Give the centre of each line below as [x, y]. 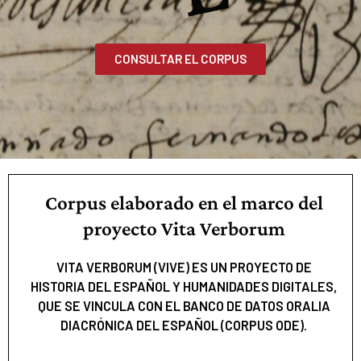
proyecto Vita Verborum [184, 228]
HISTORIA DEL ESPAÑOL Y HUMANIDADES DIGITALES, [184, 286]
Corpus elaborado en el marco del [184, 202]
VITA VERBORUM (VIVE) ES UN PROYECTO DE [184, 267]
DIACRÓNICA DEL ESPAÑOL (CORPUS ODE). [184, 325]
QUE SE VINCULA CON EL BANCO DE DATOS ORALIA [184, 305]
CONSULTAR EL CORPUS [180, 58]
